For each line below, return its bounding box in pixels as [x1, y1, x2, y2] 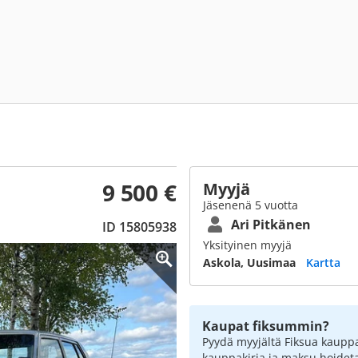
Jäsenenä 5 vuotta [203, 197, 298, 213]
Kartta [306, 255, 340, 270]
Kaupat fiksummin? [202, 317, 329, 335]
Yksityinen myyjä [203, 237, 292, 253]
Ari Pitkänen [231, 216, 311, 233]
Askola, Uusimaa [203, 255, 296, 270]
